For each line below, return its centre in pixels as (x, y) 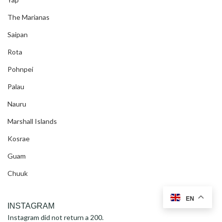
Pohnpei (20, 69)
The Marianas (28, 17)
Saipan (18, 35)
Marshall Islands (32, 121)
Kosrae (19, 139)
